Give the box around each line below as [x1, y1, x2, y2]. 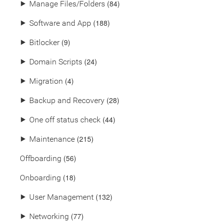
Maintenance [29, 134, 75, 144]
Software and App [29, 18, 91, 28]
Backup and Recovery [29, 96, 105, 105]
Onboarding [20, 173, 61, 182]
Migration [29, 76, 63, 86]
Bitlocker [29, 38, 59, 47]
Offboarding [20, 154, 61, 163]
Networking [29, 212, 69, 221]
